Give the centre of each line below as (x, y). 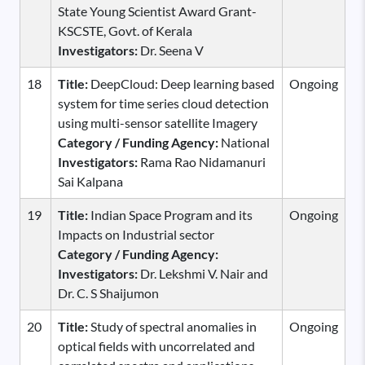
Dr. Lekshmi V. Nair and (204, 273)
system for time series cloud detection (163, 103)
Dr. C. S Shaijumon (108, 292)
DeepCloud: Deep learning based (181, 83)
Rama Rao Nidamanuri (203, 161)
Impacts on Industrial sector (136, 234)
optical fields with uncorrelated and (156, 345)
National (245, 142)
